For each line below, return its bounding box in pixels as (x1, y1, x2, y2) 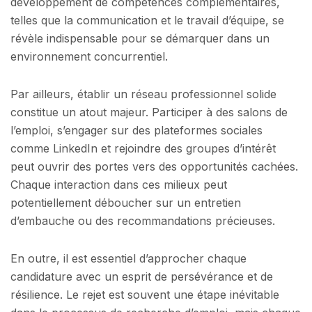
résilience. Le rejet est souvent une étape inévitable (10, 287, 279, 302)
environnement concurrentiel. (10, 49, 168, 64)
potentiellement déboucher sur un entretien (10, 195, 241, 210)
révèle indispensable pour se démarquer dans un (10, 31, 270, 46)
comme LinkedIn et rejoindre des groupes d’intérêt (10, 141, 276, 155)
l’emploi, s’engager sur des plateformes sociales (10, 123, 263, 137)
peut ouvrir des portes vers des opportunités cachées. (10, 159, 298, 173)
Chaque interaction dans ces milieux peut (10, 177, 227, 192)
